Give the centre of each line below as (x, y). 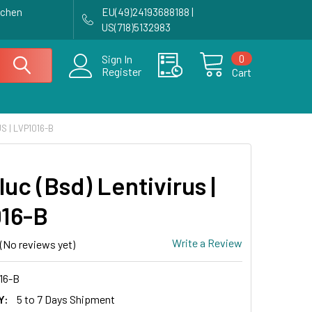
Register (122, 71)
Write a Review (207, 243)
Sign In (117, 59)
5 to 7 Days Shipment (65, 299)
